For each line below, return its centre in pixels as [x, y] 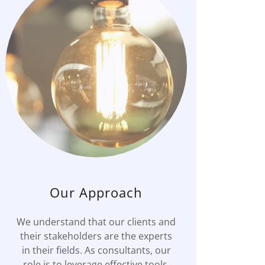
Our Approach [96, 192]
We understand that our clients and [96, 222]
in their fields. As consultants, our [96, 250]
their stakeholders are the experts [96, 236]
